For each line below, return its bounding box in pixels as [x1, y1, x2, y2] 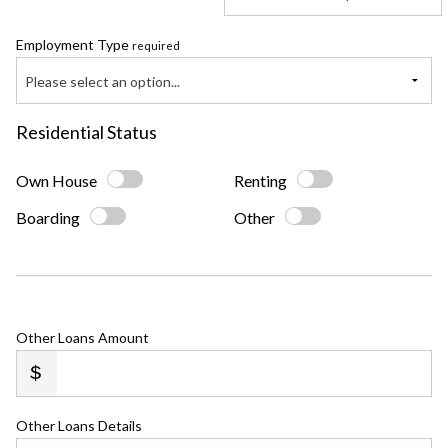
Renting [234, 171, 287, 191]
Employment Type [16, 36, 132, 54]
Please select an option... [25, 73, 180, 91]
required [132, 39, 180, 53]
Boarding [16, 208, 80, 228]
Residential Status [16, 121, 157, 144]
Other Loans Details [16, 417, 142, 435]
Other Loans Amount [16, 329, 149, 347]
